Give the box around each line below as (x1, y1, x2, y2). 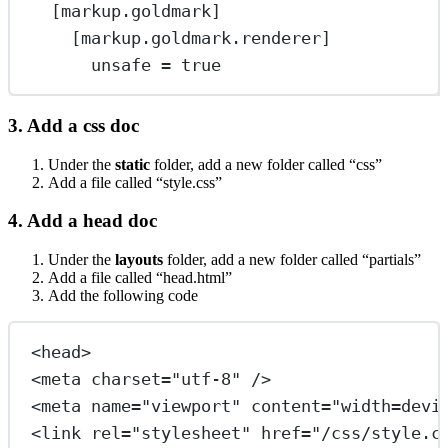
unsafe (91, 54, 152, 75)
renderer (241, 27, 322, 48)
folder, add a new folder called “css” (150, 155, 382, 173)
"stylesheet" (131, 422, 252, 443)
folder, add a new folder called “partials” (163, 251, 421, 269)
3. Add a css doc (8, 114, 139, 136)
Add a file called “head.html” (48, 269, 232, 287)
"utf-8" (171, 368, 242, 389)
